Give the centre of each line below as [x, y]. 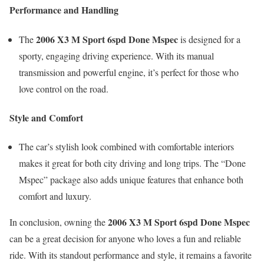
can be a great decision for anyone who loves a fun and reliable [125, 239]
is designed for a [209, 39]
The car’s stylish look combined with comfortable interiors [126, 147]
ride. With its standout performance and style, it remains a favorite [131, 255]
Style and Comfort [46, 117]
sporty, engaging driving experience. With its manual [116, 55]
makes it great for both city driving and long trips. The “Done [132, 163]
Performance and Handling [64, 10]
